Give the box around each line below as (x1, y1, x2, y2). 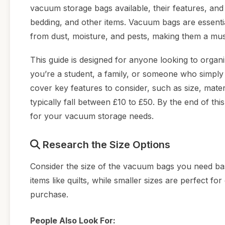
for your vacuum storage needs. (30, 111, 154, 122)
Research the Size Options (40, 139, 170, 151)
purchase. (30, 189, 68, 200)
